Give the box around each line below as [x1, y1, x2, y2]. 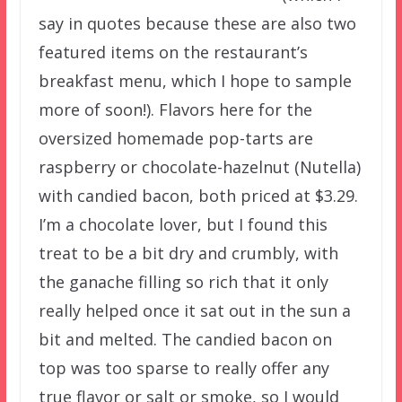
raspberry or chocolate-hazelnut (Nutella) [38, 155, 361, 178]
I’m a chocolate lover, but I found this [38, 213, 328, 235]
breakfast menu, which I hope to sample [38, 69, 352, 92]
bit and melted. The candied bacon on [38, 328, 332, 350]
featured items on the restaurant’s [38, 40, 308, 63]
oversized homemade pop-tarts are [38, 127, 313, 149]
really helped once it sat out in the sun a [38, 299, 351, 321]
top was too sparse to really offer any [38, 356, 329, 379]
